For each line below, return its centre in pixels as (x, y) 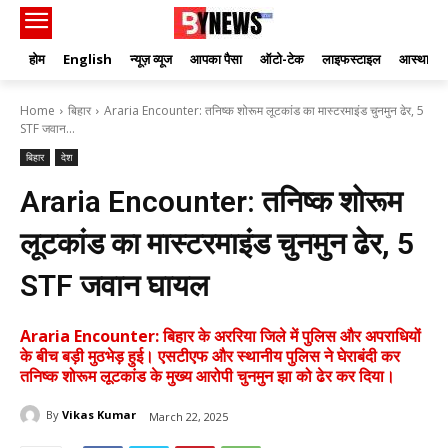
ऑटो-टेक (282, 59)
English (87, 59)
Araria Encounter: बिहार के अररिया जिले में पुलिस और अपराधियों (220, 336)
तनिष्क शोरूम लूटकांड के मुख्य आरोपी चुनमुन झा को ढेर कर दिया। (207, 376)
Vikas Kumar (99, 415)
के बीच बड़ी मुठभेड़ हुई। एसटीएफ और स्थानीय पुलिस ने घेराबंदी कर (210, 356)
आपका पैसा (216, 59)
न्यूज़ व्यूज (151, 59)
